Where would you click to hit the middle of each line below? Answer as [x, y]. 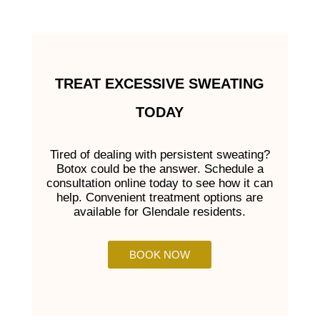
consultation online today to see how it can [160, 183]
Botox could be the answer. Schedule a [160, 169]
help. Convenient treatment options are [160, 197]
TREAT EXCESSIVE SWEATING [160, 84]
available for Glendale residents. [160, 212]
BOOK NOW [160, 255]
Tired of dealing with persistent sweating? [160, 155]
